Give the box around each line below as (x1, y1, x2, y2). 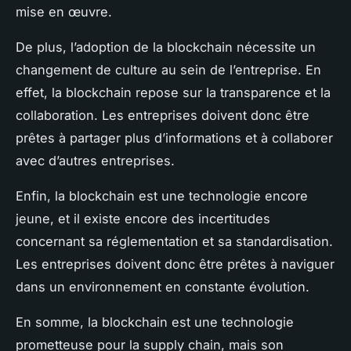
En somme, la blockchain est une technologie (16, 313, 294, 330)
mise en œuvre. (16, 3, 112, 20)
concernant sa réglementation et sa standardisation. (16, 233, 333, 249)
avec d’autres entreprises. (16, 152, 175, 168)
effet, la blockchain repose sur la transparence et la (16, 84, 331, 100)
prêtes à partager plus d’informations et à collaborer (16, 129, 333, 146)
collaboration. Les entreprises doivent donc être (16, 107, 309, 123)
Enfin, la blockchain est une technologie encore (16, 187, 308, 204)
